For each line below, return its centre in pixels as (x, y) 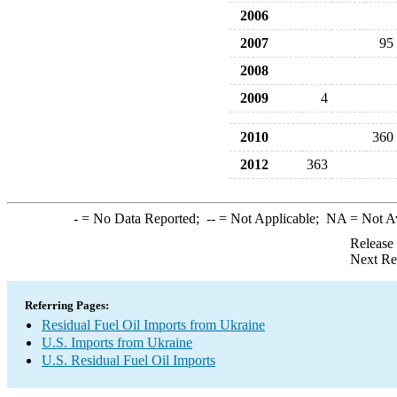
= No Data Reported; (142, 218)
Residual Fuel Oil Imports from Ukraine (153, 325)
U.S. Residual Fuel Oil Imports (128, 360)
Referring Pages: (67, 305)
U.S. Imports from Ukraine (117, 343)
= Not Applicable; (270, 218)
